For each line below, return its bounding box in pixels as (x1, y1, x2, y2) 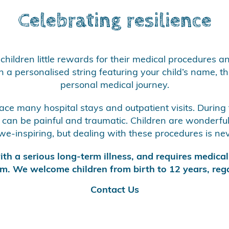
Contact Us (90, 186, 139, 196)
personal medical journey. (60, 81, 169, 91)
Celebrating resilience (17, 9, 212, 33)
